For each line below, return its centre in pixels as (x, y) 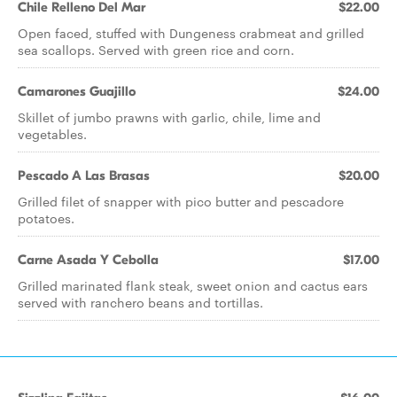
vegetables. (52, 134)
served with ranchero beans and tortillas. (140, 302)
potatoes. (46, 218)
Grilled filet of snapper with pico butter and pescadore (181, 201)
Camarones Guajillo (77, 91)
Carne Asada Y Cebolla (88, 260)
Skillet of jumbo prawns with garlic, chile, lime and (169, 117)
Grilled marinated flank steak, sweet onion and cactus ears (193, 285)
